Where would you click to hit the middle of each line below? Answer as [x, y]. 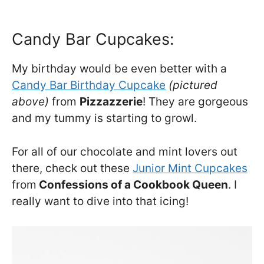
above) [30, 102]
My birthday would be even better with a [119, 69]
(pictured [193, 85]
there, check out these [72, 168]
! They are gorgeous [195, 102]
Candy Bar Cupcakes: [93, 39]
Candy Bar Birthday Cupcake [89, 85]
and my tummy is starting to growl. [104, 118]
